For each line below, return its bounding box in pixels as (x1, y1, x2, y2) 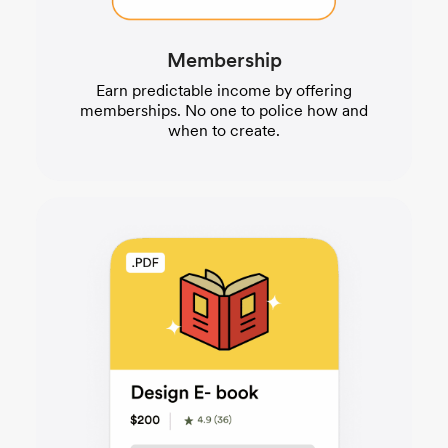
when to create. (168, 120, 280, 140)
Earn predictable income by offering (96, 80, 352, 100)
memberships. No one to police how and (80, 100, 368, 120)
